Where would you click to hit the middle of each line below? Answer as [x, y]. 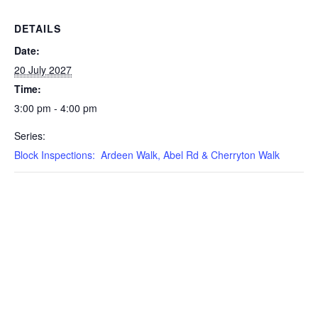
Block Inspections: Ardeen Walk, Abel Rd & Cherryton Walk [147, 155]
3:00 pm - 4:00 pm [56, 108]
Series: [30, 136]
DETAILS [38, 28]
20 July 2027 [43, 70]
